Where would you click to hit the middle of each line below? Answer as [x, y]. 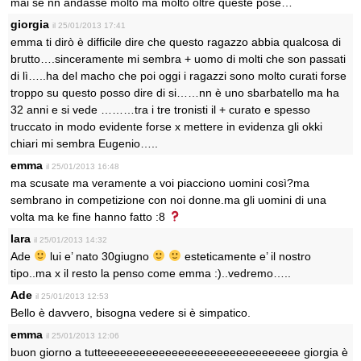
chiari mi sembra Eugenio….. [84, 143]
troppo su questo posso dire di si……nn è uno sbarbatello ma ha [175, 93]
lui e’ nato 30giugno [99, 256]
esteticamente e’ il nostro [246, 256]
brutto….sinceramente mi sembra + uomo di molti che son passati [178, 59]
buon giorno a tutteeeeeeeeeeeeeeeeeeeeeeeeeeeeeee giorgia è [179, 352]
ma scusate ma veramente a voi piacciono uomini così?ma [160, 183]
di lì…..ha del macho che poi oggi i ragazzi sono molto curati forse [178, 76]
